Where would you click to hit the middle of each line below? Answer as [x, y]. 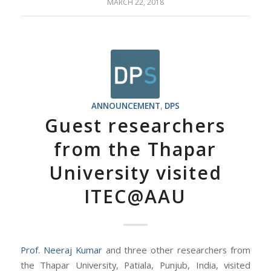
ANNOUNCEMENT [126, 106]
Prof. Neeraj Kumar [61, 250]
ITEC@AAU [135, 196]
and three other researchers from [176, 250]
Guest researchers [135, 125]
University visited [135, 172]
